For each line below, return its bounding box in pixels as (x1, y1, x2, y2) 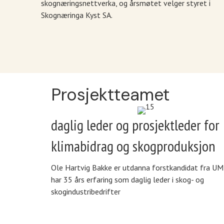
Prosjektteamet (51, 83, 169, 106)
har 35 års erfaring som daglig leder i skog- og (51, 174, 204, 185)
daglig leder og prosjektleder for (51, 115, 219, 135)
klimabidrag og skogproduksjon (51, 136, 215, 156)
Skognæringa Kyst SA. (41, 9, 112, 20)
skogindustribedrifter (51, 186, 120, 197)
